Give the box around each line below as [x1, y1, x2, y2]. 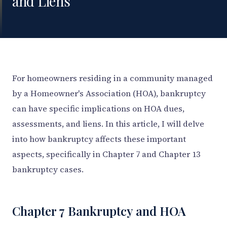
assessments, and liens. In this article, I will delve [12, 118, 204, 129]
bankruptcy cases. [12, 164, 84, 175]
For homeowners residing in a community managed [12, 72, 213, 84]
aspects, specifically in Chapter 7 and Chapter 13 [12, 148, 200, 160]
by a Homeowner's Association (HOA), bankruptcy [12, 88, 206, 99]
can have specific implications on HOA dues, [12, 103, 184, 114]
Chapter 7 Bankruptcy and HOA [12, 203, 186, 219]
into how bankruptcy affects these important [12, 133, 186, 144]
